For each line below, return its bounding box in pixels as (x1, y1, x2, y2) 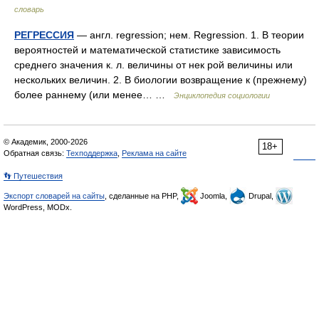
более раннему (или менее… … (14, 89, 174, 100)
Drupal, (246, 192, 276, 200)
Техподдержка (66, 149, 117, 157)
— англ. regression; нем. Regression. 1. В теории (74, 29, 304, 41)
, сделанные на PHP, (105, 192, 181, 200)
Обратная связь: (4, 149, 66, 157)
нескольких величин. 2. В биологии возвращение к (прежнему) (14, 74, 307, 85)
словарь (14, 5, 44, 14)
